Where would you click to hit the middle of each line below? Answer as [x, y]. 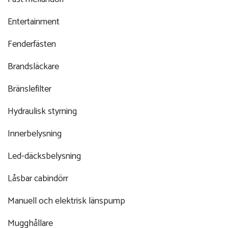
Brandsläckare [33, 66]
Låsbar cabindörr [38, 178]
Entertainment [34, 22]
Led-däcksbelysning [44, 156]
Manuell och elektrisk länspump [66, 201]
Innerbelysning [35, 134]
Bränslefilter [30, 89]
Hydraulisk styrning [42, 111]
